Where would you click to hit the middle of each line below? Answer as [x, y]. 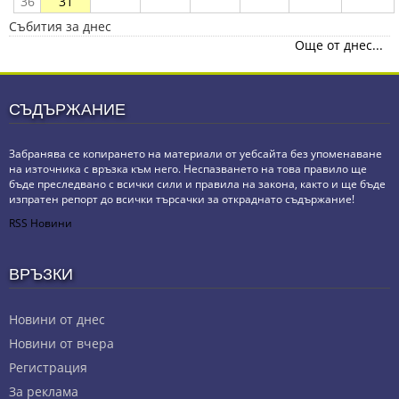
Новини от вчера [61, 343]
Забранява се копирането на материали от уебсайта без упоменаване [195, 153]
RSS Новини [41, 223]
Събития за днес [60, 26]
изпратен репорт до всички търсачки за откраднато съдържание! [182, 199]
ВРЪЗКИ [41, 274]
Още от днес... [339, 45]
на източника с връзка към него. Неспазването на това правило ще [188, 168]
